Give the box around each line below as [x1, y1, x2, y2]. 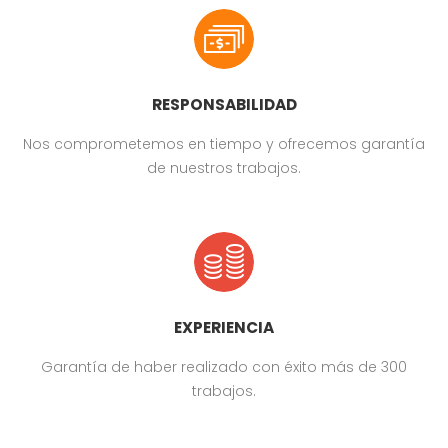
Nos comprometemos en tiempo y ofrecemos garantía [23, 134, 425, 154]
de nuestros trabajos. [147, 158, 301, 178]
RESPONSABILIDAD [151, 94, 297, 115]
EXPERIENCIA [174, 317, 274, 338]
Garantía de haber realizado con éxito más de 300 [41, 357, 407, 377]
